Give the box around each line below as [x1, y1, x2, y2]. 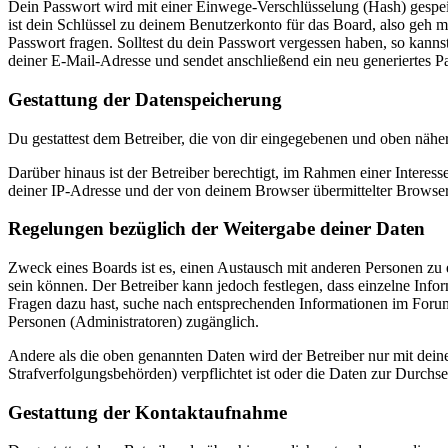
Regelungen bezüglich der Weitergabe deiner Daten [8, 218, 425, 240]
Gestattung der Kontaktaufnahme [8, 401, 287, 423]
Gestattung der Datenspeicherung [8, 88, 282, 110]
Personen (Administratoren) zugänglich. [8, 313, 259, 330]
